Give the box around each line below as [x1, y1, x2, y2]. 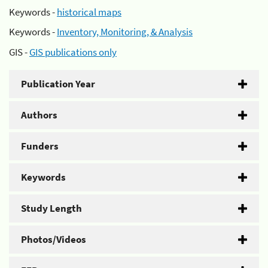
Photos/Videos [21, 232, 86, 246]
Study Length [21, 201, 82, 215]
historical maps [57, 5, 121, 19]
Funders [21, 139, 59, 153]
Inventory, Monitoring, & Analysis [57, 25, 193, 38]
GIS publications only [29, 45, 117, 59]
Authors [21, 108, 57, 121]
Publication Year [21, 77, 95, 90]
